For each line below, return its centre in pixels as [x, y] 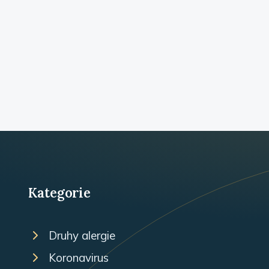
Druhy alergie [82, 235]
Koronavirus [79, 257]
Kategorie [60, 192]
